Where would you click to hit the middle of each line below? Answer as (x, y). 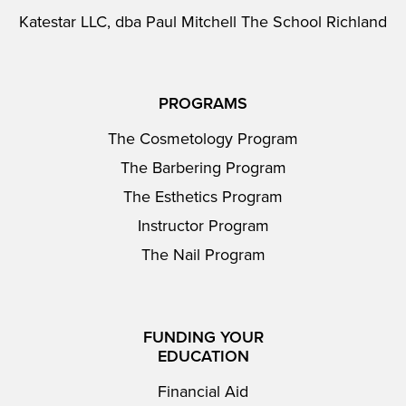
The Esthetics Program (203, 197)
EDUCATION (203, 356)
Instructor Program (203, 226)
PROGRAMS (203, 103)
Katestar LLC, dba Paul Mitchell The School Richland (203, 22)
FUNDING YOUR (203, 337)
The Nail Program (203, 255)
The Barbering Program (203, 168)
